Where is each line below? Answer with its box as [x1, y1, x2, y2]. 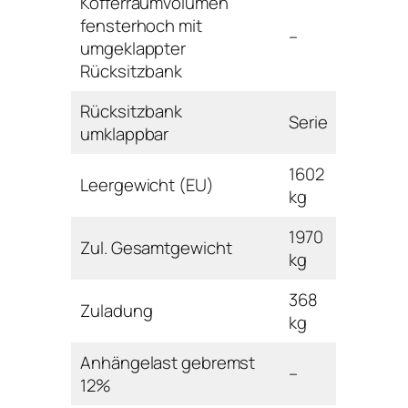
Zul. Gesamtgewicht [80, 235, 232, 260]
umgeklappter [80, 36, 187, 60]
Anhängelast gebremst [80, 350, 256, 374]
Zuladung [80, 298, 153, 322]
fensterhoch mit [80, 13, 202, 37]
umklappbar [80, 121, 169, 146]
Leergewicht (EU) [80, 172, 214, 197]
